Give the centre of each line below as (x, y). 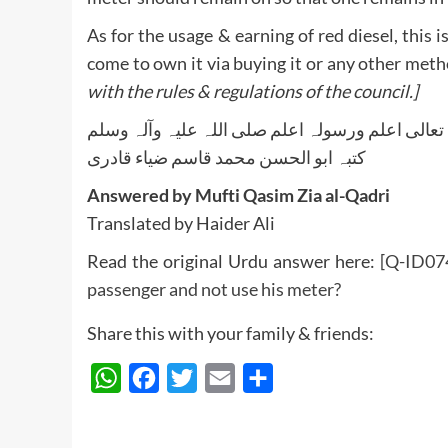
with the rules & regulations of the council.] (252, 90)
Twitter (222, 377)
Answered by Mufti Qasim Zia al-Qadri (238, 194)
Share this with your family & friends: (230, 332)
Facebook (192, 377)
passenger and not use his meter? (214, 288)
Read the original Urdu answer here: (233, 260)
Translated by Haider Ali (181, 222)
